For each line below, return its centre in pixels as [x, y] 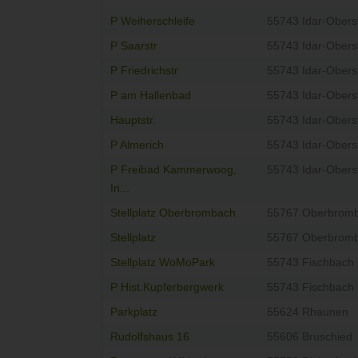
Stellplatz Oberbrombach [173, 213]
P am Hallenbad [151, 96]
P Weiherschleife [153, 22]
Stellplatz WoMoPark [163, 263]
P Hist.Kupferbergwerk [167, 288]
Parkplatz [134, 312]
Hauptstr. [133, 121]
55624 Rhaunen [308, 312]
